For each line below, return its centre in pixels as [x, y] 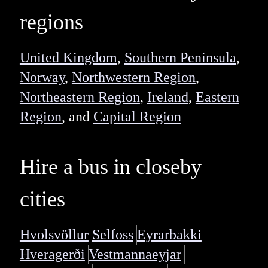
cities [42, 200]
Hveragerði [52, 255]
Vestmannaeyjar [135, 255]
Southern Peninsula [180, 58]
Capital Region [137, 117]
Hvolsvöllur [54, 235]
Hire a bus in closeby [110, 167]
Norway [42, 77]
